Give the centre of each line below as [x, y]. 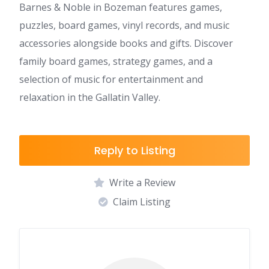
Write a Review [142, 183]
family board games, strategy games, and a [116, 61]
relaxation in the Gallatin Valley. [90, 97]
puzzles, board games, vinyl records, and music [124, 25]
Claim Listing [142, 202]
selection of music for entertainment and [111, 79]
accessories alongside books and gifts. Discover [126, 43]
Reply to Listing [134, 150]
